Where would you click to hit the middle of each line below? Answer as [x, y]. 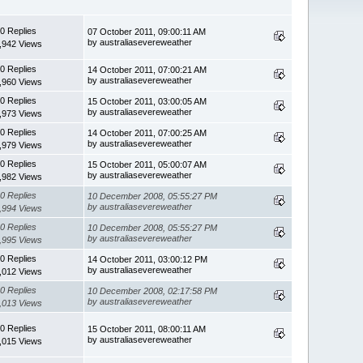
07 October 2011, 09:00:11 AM [147, 31]
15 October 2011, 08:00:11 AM [147, 329]
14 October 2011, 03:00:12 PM [148, 259]
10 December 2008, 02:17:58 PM [153, 290]
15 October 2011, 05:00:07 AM [147, 164]
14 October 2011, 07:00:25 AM [147, 132]
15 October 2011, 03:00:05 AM [147, 101]
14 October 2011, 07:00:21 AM [147, 69]
